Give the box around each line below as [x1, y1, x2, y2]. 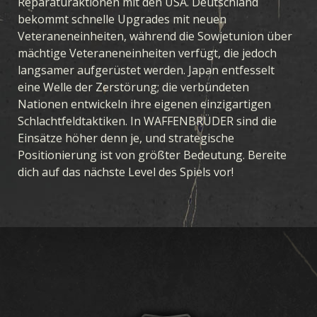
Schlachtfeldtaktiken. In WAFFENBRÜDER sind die [18, 113, 277, 129]
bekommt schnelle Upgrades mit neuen [18, 11, 226, 27]
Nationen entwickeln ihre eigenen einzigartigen [18, 96, 271, 112]
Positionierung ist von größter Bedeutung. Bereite [18, 146, 287, 163]
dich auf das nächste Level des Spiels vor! [18, 163, 234, 180]
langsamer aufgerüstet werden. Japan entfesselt [18, 62, 275, 78]
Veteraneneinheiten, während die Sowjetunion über [18, 28, 292, 44]
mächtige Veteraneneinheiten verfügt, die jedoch [18, 45, 277, 61]
